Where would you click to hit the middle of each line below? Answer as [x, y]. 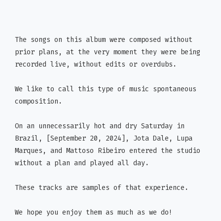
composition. [38, 102]
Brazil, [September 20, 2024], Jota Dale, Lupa [104, 139]
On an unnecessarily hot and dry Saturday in [100, 126]
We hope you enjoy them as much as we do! [94, 213]
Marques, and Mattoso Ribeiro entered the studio [108, 151]
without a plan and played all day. [82, 163]
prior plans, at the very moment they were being [108, 52]
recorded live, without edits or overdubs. [96, 65]
